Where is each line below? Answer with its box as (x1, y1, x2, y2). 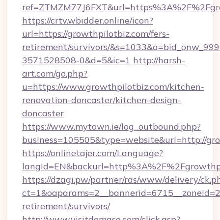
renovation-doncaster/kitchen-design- (22, 94, 181, 106)
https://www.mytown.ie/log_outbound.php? (22, 121, 201, 132)
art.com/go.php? (22, 68, 87, 79)
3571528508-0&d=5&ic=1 (22, 55, 131, 66)
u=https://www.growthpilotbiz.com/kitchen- (22, 81, 204, 92)
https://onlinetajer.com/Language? (22, 147, 163, 159)
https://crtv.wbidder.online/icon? (22, 15, 153, 26)
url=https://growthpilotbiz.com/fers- (22, 28, 169, 39)
